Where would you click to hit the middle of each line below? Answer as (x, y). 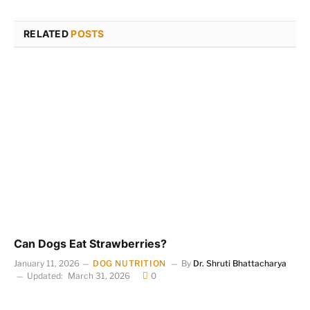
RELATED (47, 33)
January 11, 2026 (47, 264)
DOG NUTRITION (129, 264)
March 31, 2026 (99, 276)
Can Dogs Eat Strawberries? (90, 244)
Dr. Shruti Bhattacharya (239, 264)
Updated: (45, 276)
